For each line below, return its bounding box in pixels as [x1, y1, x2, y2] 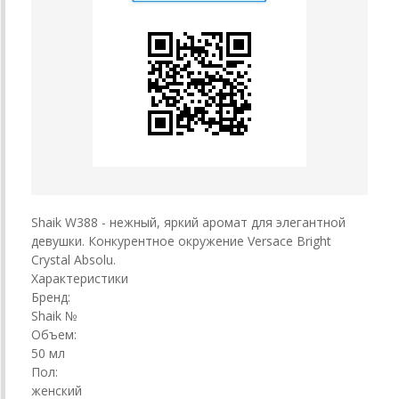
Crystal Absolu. [31, 250, 116, 268]
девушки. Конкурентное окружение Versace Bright [31, 232, 331, 249]
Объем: [31, 325, 77, 343]
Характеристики [31, 269, 128, 287]
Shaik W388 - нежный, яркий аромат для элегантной [31, 213, 346, 231]
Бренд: [31, 288, 70, 305]
